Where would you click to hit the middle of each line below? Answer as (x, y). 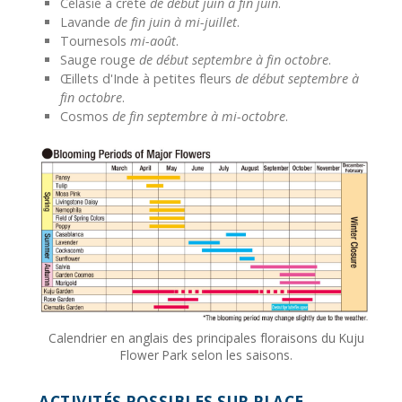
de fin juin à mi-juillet (175, 22)
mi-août (153, 41)
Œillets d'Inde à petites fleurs (148, 79)
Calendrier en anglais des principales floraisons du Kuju (206, 337)
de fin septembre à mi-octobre (199, 117)
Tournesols (95, 41)
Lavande (87, 22)
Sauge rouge (100, 60)
